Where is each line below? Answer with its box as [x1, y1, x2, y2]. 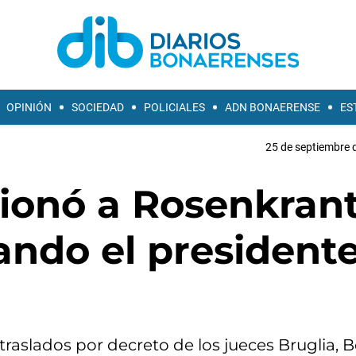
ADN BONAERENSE [225, 101, 320, 114]
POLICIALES [144, 101, 205, 114]
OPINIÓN [6, 101, 52, 114]
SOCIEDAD [72, 101, 124, 114]
